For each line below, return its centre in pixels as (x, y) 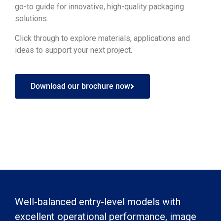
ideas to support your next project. (74, 50)
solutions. (32, 18)
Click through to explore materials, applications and (102, 38)
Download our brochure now (80, 86)
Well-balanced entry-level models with (98, 202)
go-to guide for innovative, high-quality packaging (99, 7)
